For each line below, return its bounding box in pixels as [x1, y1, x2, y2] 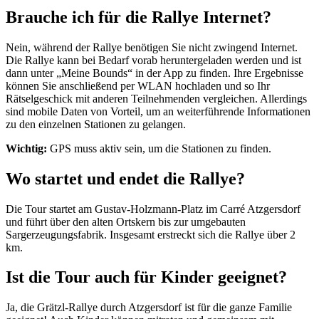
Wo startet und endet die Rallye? [6, 169, 245, 188]
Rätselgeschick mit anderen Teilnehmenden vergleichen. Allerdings [6, 92, 307, 105]
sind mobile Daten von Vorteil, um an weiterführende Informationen [6, 105, 310, 117]
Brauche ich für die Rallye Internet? [6, 7, 271, 26]
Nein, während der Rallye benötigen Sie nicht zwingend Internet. [6, 41, 298, 53]
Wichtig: [6, 142, 50, 155]
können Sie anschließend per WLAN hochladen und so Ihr [6, 79, 270, 92]
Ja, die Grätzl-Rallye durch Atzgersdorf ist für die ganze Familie [6, 301, 292, 314]
